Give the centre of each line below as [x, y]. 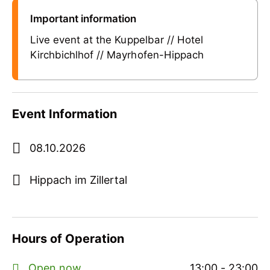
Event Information [65, 114]
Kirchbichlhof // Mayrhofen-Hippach [117, 55]
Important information [83, 19]
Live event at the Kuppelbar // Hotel [117, 40]
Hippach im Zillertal [79, 180]
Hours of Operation [68, 239]
